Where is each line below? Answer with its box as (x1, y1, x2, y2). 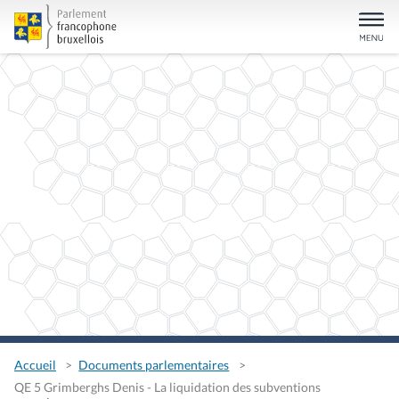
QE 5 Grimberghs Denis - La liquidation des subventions (14, 379, 321, 395)
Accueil (14, 357, 56, 373)
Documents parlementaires (78, 357, 230, 373)
